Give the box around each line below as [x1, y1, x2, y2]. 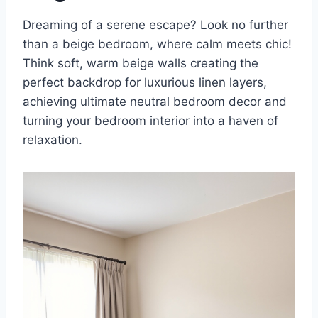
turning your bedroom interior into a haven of [23, 114, 278, 128]
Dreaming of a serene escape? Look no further [23, 18, 288, 33]
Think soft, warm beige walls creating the [23, 56, 258, 71]
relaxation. [23, 133, 82, 148]
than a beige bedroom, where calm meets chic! [23, 37, 292, 52]
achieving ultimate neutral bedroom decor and [23, 94, 287, 109]
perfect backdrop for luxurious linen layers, [23, 75, 267, 90]
